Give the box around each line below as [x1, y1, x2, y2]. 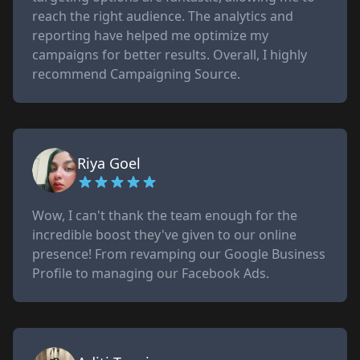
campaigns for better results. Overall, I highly [32, 46, 307, 63]
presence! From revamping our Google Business [32, 245, 325, 263]
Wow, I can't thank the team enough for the [32, 207, 297, 224]
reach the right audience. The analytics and [32, 7, 293, 25]
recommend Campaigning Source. [32, 65, 240, 83]
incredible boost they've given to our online [32, 226, 297, 243]
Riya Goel [77, 153, 141, 173]
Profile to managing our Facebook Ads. [32, 264, 269, 282]
